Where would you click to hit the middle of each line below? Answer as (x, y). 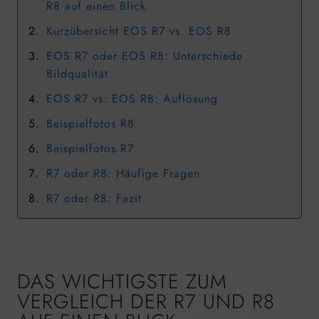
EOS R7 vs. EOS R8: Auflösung (132, 98)
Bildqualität (78, 73)
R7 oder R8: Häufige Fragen (124, 173)
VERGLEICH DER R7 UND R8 (146, 302)
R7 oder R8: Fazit (94, 198)
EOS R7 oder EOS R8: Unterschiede (145, 56)
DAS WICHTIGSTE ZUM (122, 282)
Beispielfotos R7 (90, 148)
